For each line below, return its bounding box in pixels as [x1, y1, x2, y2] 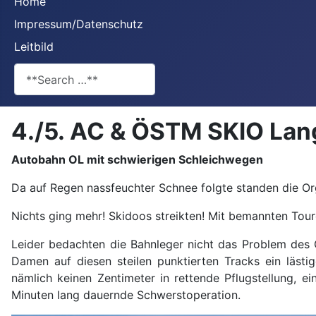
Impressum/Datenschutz [14, 17, 143, 31]
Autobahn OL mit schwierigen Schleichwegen [11, 152, 263, 167]
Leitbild [14, 39, 54, 54]
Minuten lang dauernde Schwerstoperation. [11, 288, 241, 303]
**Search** [13, 64, 73, 78]
